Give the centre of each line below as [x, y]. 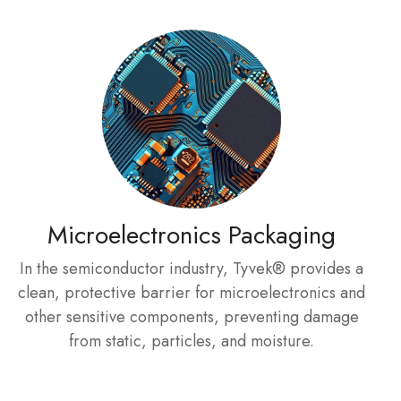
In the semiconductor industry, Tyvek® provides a [192, 269]
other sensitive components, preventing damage [192, 317]
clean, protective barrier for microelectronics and [192, 293]
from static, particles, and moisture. [192, 341]
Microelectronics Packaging [192, 235]
